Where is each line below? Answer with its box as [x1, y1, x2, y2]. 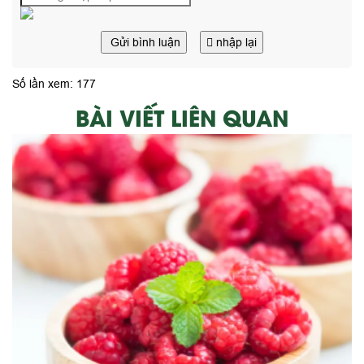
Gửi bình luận [110, 36, 180, 50]
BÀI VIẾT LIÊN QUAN [76, 101, 288, 133]
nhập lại [216, 36, 257, 50]
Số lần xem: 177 [12, 77, 96, 91]
